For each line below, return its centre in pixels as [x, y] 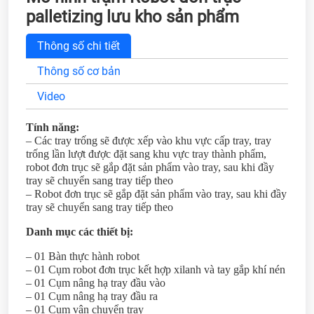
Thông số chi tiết [78, 46]
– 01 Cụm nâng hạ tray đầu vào [96, 282]
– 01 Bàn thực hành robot [83, 256]
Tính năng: [53, 127]
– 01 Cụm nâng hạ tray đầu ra [92, 296]
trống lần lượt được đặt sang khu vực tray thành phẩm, [146, 153]
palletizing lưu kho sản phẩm [132, 16]
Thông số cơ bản [79, 71]
